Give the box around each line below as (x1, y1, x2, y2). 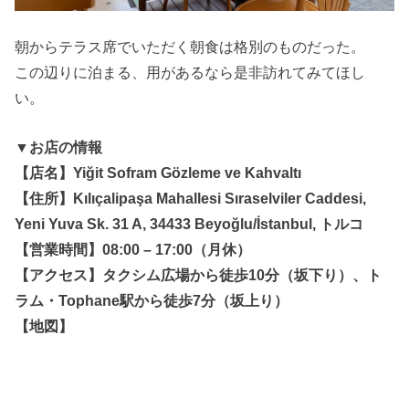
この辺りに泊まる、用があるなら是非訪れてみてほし (15, 63, 366, 80)
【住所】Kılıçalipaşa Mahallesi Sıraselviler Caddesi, (15, 190, 367, 207)
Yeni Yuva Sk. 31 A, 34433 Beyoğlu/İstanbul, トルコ (15, 215, 364, 233)
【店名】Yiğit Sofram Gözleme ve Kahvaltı (15, 164, 302, 182)
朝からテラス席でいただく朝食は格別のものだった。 (15, 37, 366, 55)
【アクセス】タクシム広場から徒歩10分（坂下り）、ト (15, 267, 383, 284)
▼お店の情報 (15, 139, 103, 156)
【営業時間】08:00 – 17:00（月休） (15, 241, 252, 258)
